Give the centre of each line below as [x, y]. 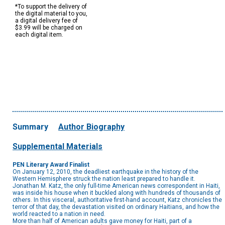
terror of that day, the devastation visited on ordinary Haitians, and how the [116, 207]
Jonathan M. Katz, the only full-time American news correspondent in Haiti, [116, 186]
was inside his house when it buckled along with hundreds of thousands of [117, 193]
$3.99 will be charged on [49, 28]
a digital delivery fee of [46, 21]
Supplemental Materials [58, 147]
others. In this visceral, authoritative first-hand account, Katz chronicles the [117, 200]
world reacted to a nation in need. [59, 214]
